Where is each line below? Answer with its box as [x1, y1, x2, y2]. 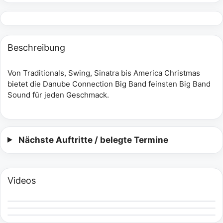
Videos [7, 175, 36, 186]
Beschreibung [7, 42, 65, 53]
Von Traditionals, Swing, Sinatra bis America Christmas [7, 68, 200, 78]
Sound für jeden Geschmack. [7, 90, 109, 100]
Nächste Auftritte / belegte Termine [18, 134, 169, 145]
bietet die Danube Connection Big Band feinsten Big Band [7, 79, 211, 89]
